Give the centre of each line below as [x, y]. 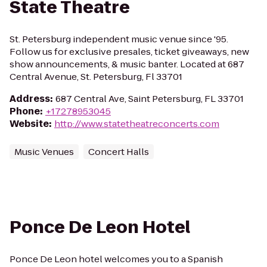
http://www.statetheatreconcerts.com [137, 124]
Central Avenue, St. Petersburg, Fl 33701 [96, 77]
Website [29, 124]
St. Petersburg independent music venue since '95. [119, 39]
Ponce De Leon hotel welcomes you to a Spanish [116, 259]
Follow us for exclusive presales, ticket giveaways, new [129, 52]
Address [30, 99]
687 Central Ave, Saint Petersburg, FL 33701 [150, 99]
